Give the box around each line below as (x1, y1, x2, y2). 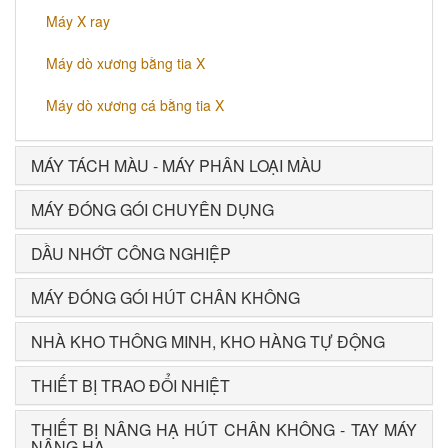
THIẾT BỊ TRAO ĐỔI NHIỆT (31, 374, 230, 398)
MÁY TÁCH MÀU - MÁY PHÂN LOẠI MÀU (31, 154, 322, 178)
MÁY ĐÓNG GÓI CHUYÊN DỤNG (31, 198, 274, 222)
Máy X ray (46, 11, 110, 32)
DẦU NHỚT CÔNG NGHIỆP (31, 242, 231, 266)
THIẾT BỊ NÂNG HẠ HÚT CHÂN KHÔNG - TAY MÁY (31, 418, 417, 442)
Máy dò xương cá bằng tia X (46, 95, 224, 116)
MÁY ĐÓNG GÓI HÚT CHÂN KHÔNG (31, 286, 300, 310)
